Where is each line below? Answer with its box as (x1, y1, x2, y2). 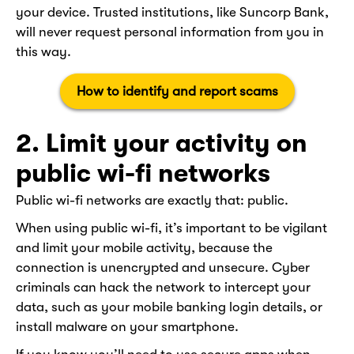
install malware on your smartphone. (16, 319, 239, 335)
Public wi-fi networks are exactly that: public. (16, 193, 288, 209)
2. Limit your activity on (16, 128, 307, 158)
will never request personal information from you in (16, 24, 324, 40)
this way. (16, 43, 71, 59)
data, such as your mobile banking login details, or (16, 299, 322, 315)
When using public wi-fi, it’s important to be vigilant (16, 220, 327, 236)
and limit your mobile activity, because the (16, 240, 273, 256)
